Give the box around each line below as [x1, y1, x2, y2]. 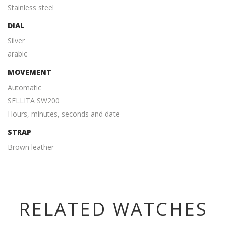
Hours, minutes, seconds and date [8, 108, 120, 119]
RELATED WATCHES [18, 197, 208, 222]
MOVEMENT [8, 67, 51, 77]
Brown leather [8, 142, 54, 152]
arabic [8, 49, 27, 59]
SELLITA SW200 [8, 95, 60, 105]
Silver [8, 36, 25, 46]
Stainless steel [8, 2, 54, 12]
